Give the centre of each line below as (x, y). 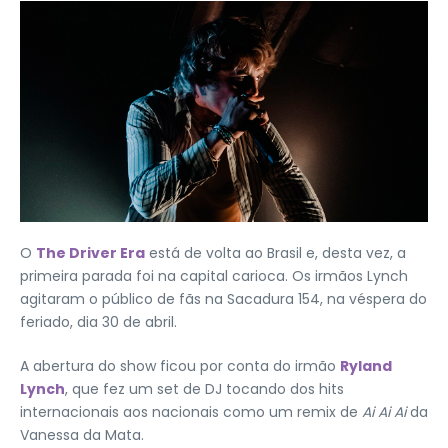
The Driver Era (90, 253)
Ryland (366, 366)
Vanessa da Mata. (82, 435)
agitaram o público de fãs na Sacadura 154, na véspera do (223, 299)
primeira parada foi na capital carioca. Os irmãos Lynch (214, 276)
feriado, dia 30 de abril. (98, 322)
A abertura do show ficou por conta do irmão (180, 366)
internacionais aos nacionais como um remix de (189, 412)
